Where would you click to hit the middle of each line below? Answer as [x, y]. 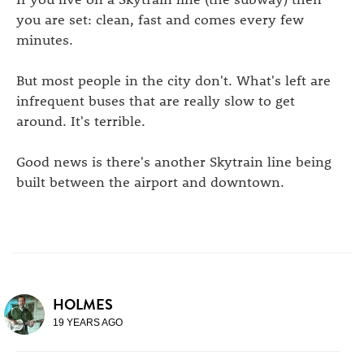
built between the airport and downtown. [150, 181]
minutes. [45, 39]
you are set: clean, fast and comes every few [160, 18]
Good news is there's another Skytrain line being [174, 160]
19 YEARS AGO [88, 322]
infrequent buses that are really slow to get [156, 100]
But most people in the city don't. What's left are [173, 79]
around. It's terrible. [81, 120]
